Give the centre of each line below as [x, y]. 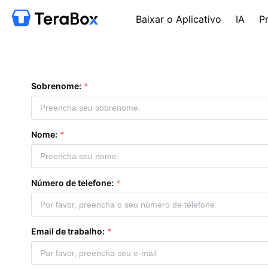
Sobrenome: [56, 86]
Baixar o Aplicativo [178, 19]
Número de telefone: [72, 183]
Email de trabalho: [68, 231]
